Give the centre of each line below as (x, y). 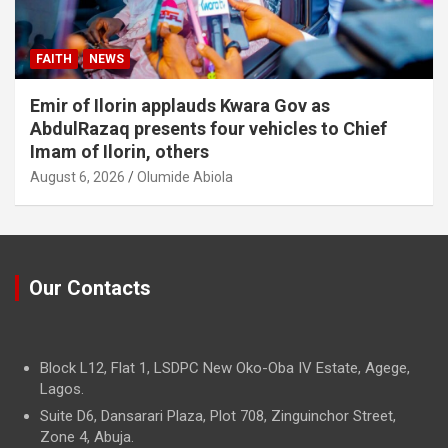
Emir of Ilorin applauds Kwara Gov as (180, 105)
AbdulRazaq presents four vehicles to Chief (208, 128)
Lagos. (62, 388)
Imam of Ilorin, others (119, 151)
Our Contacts (90, 287)
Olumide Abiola (185, 176)
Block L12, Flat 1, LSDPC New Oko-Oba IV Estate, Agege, (225, 367)
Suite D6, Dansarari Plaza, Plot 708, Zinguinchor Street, (218, 415)
